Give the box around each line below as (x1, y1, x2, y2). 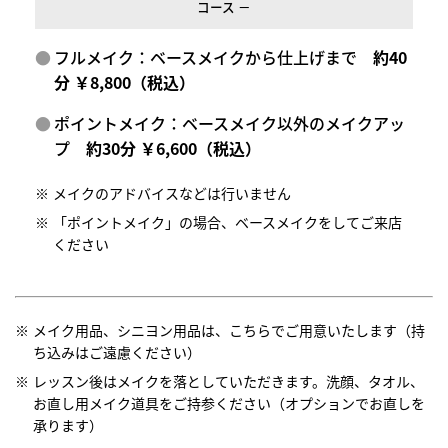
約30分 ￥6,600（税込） (86, 136, 262, 161)
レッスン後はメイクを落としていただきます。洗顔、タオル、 (33, 371, 425, 392)
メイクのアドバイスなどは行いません (53, 183, 292, 204)
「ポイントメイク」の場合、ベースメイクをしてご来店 (53, 212, 403, 233)
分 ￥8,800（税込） (54, 70, 196, 95)
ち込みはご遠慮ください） (33, 342, 202, 363)
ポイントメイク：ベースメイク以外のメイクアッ (54, 111, 406, 136)
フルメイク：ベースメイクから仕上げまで (54, 45, 374, 70)
